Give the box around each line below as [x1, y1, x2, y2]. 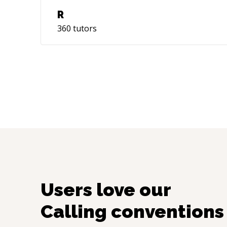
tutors [71, 23, 97, 34]
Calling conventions [41, 201, 224, 222]
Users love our [41, 179, 171, 200]
